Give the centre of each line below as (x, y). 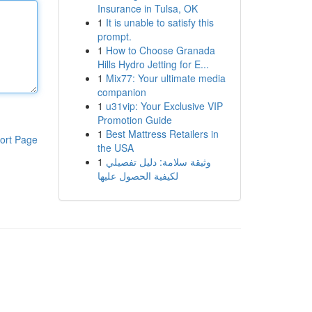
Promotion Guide (134, 120)
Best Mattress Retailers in (162, 134)
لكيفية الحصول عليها (138, 175)
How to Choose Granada (160, 50)
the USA (115, 148)
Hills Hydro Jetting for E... (153, 64)
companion (122, 92)
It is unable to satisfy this (159, 22)
